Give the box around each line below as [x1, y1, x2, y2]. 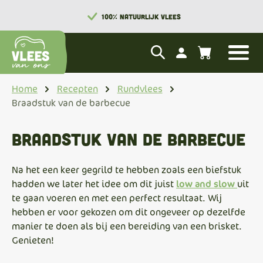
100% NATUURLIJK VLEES [101, 12, 181, 21]
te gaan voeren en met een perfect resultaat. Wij [12, 191, 222, 204]
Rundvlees [117, 82, 163, 95]
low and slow [176, 177, 235, 190]
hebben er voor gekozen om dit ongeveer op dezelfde [12, 205, 245, 218]
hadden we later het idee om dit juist [12, 177, 176, 190]
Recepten [56, 82, 98, 95]
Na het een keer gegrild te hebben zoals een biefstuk [12, 163, 241, 176]
